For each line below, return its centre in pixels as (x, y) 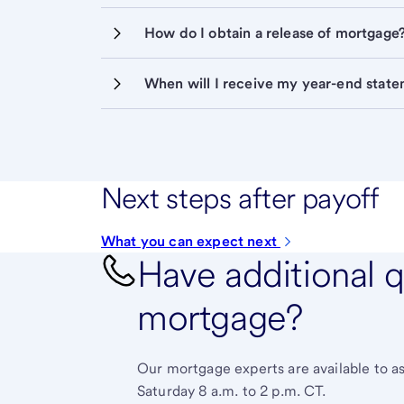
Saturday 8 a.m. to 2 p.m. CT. (232, 391)
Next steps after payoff (240, 198)
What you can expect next (191, 241)
